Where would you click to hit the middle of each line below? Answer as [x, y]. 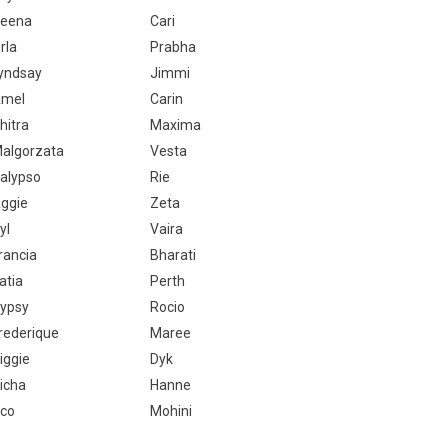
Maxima [175, 125]
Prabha [172, 47]
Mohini [170, 411]
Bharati [172, 255]
